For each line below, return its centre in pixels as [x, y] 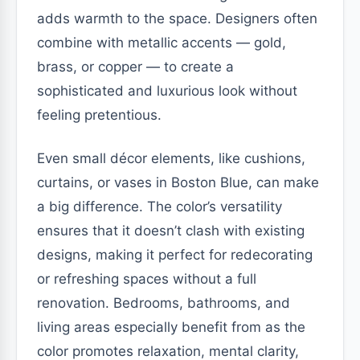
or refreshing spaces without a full [147, 278]
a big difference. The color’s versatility [160, 206]
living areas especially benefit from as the [171, 327]
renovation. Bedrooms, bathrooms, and [164, 303]
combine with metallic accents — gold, [162, 42]
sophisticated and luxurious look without [167, 90]
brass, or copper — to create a [135, 66]
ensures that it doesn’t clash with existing [171, 230]
